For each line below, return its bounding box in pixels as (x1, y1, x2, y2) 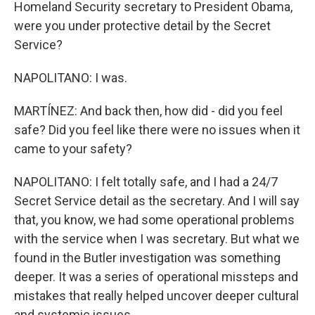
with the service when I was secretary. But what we (14, 231, 300, 246)
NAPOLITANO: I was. (14, 70, 127, 85)
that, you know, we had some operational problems (14, 212, 295, 227)
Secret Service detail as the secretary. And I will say (14, 193, 300, 208)
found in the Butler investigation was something (14, 250, 281, 265)
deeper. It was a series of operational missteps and (14, 269, 298, 284)
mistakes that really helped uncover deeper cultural (14, 288, 299, 303)
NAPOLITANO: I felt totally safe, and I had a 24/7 (14, 174, 278, 189)
